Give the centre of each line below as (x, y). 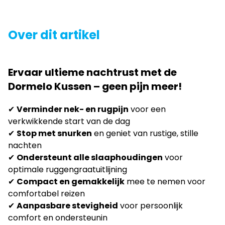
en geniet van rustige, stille (145, 133)
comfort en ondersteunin (58, 217)
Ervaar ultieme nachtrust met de (92, 72)
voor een (147, 109)
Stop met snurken (54, 133)
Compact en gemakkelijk (71, 181)
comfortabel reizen (46, 193)
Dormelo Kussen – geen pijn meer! (95, 86)
